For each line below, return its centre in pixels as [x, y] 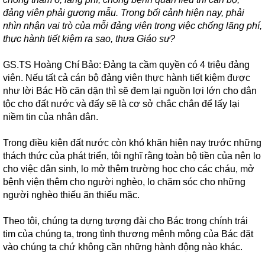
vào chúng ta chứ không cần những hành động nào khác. [123, 247]
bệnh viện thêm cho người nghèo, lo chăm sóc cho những [124, 182]
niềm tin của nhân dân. [51, 117]
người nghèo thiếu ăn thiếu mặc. [71, 195]
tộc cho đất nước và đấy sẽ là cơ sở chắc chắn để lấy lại [121, 104]
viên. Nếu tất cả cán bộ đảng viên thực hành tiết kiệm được [127, 78]
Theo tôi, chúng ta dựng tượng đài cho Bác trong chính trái [125, 221]
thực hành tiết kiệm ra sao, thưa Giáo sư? [89, 39]
